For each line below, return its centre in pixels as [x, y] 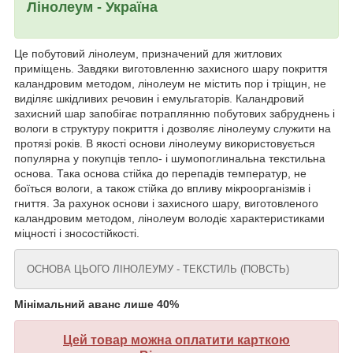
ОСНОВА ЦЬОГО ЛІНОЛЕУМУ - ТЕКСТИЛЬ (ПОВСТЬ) [158, 269]
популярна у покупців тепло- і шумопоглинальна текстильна [170, 159]
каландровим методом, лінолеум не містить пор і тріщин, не [170, 84]
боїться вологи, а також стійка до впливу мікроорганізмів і [162, 189]
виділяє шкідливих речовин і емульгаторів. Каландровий [159, 99]
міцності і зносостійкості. [77, 234]
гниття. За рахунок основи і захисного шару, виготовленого [166, 204]
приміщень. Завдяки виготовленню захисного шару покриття [171, 69]
